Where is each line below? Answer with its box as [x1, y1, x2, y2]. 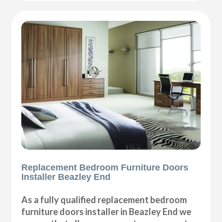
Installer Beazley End [21, 171, 111, 182]
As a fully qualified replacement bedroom [21, 194, 187, 205]
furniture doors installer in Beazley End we [21, 206, 192, 217]
